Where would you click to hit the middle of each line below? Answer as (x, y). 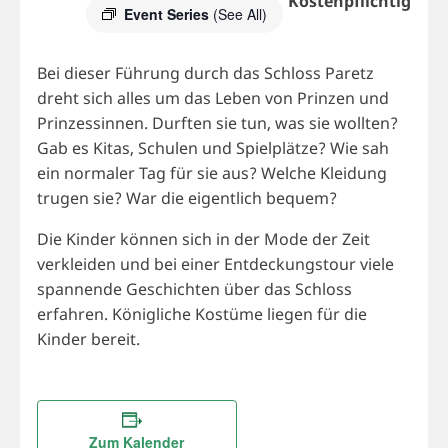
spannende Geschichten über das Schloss (194, 288)
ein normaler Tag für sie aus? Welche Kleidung (211, 172)
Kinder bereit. (88, 338)
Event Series (168, 14)
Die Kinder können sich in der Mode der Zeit (203, 238)
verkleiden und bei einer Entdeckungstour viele (215, 263)
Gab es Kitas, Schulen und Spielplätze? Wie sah (212, 147)
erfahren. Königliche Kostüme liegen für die (201, 313)
